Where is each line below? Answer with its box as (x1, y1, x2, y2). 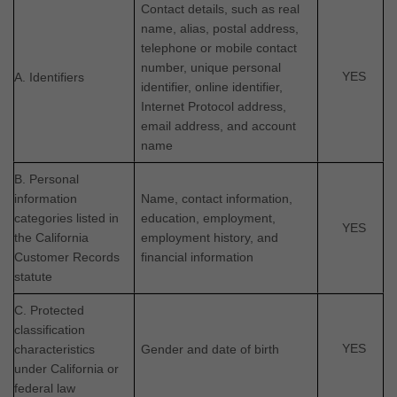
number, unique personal (141, 59, 282, 74)
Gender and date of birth (141, 341, 280, 356)
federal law (14, 380, 75, 395)
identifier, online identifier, (141, 79, 284, 94)
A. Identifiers (14, 69, 84, 84)
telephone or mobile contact (141, 40, 298, 55)
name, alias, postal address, (141, 20, 300, 35)
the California (14, 230, 89, 245)
